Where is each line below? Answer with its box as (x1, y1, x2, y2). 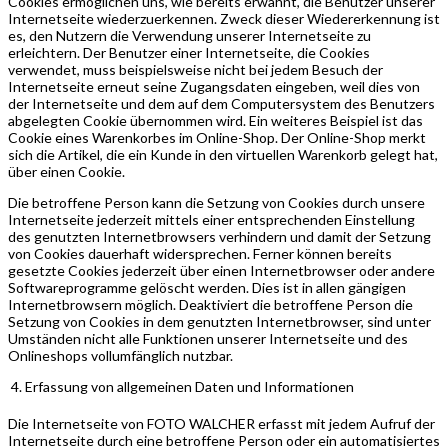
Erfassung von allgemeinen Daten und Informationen (25, 377, 354, 395)
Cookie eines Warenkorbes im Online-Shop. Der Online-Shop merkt (8, 128, 426, 146)
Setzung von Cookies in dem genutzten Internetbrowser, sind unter (8, 312, 431, 330)
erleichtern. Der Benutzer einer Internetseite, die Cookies (8, 43, 370, 61)
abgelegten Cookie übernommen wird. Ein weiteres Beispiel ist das (8, 111, 423, 129)
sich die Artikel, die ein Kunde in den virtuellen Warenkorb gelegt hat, (8, 145, 438, 163)
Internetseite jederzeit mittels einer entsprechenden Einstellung (8, 210, 415, 228)
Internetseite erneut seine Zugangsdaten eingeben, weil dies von (8, 77, 420, 95)
